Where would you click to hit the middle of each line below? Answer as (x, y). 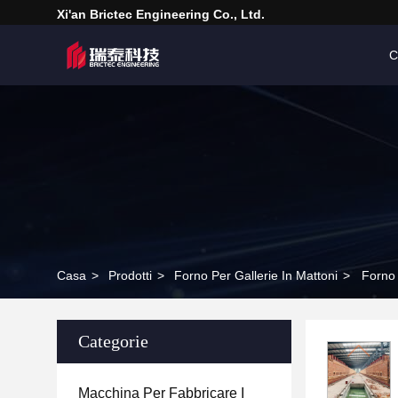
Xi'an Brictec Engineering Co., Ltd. (161, 14)
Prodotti (130, 275)
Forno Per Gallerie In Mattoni (256, 275)
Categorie (113, 341)
